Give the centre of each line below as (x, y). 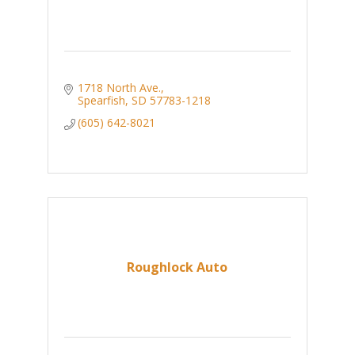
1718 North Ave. (120, 88)
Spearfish (102, 101)
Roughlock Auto (177, 267)
